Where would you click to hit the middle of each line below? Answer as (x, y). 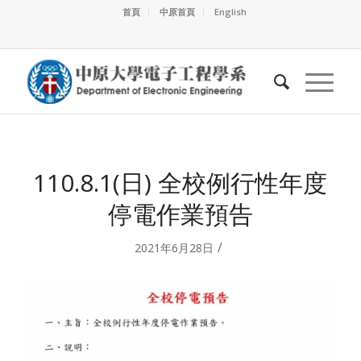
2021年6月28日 (174, 248)
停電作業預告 (180, 214)
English (230, 12)
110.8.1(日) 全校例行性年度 (180, 183)
